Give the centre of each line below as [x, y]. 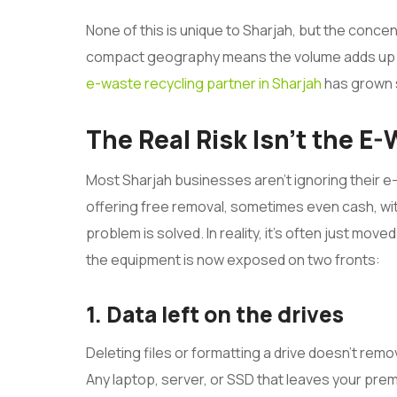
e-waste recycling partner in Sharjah [204, 84]
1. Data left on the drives [215, 315]
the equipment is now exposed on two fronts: [233, 260]
